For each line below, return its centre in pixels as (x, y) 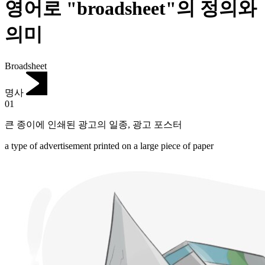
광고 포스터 (157, 125)
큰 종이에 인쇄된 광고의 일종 (66, 125)
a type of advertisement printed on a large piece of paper (109, 146)
